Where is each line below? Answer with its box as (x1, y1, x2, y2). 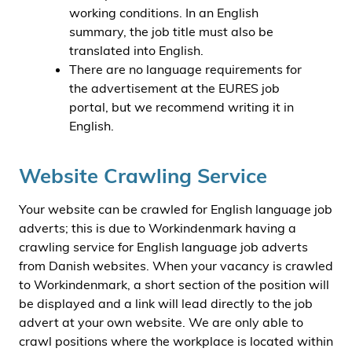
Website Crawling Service (19, 163, 267, 188)
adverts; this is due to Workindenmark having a (19, 220, 296, 236)
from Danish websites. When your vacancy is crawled (19, 258, 333, 273)
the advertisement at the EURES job (69, 80, 280, 96)
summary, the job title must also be (69, 24, 273, 39)
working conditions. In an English (69, 5, 258, 20)
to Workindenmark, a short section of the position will (19, 277, 329, 292)
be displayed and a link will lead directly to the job (19, 295, 313, 311)
